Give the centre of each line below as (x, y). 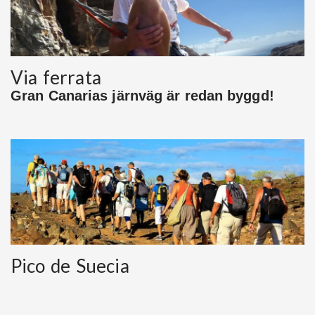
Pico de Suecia (70, 266)
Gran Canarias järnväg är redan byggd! (142, 96)
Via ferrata (56, 78)
